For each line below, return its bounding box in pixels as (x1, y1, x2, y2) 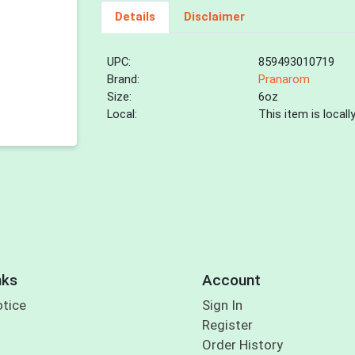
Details (114, 10, 155, 25)
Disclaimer (183, 10, 245, 25)
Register (201, 317, 253, 334)
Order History (201, 337, 283, 353)
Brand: (107, 72, 140, 87)
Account (201, 270, 261, 289)
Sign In (201, 297, 242, 314)
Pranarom (258, 72, 311, 87)
